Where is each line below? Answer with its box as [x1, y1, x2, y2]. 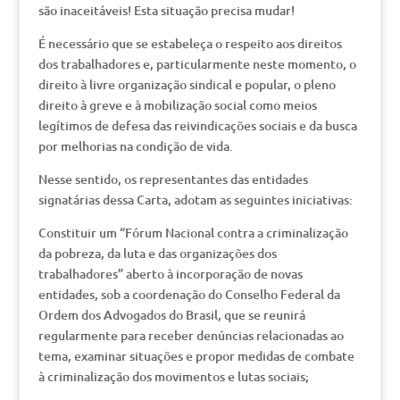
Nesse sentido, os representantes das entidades [37, 171, 308, 187]
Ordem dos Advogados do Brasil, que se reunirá [37, 306, 305, 323]
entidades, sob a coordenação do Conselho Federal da [37, 286, 340, 303]
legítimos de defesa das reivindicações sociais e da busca [37, 117, 357, 134]
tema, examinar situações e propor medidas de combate [37, 347, 354, 364]
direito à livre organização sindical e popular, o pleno [37, 76, 336, 93]
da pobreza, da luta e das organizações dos [37, 245, 277, 262]
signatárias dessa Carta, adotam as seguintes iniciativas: [37, 191, 353, 208]
